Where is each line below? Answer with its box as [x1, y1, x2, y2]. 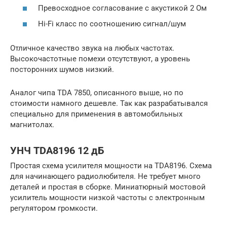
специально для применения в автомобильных [10, 109, 182, 119]
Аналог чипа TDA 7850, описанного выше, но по [10, 88, 183, 98]
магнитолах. [10, 120, 54, 130]
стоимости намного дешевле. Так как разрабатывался [10, 99, 208, 108]
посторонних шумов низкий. [10, 65, 114, 74]
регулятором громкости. [10, 204, 98, 213]
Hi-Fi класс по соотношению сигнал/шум [38, 19, 186, 29]
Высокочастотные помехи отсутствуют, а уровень [10, 54, 190, 64]
